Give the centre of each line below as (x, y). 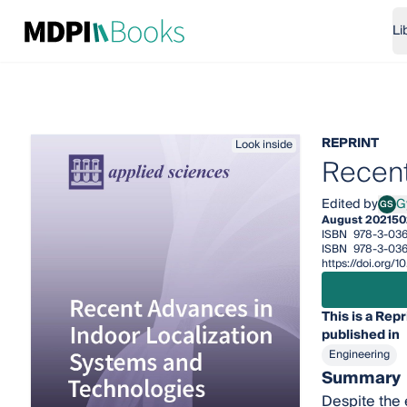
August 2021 (356, 220)
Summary (361, 378)
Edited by (349, 204)
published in (360, 335)
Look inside (263, 145)
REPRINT (350, 144)
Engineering (359, 355)
